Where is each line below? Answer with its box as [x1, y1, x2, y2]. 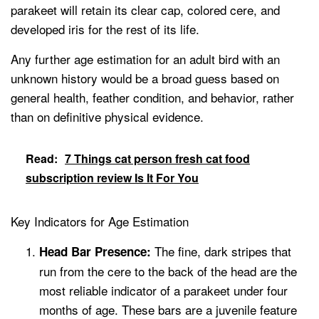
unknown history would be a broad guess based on [11, 69, 279, 88]
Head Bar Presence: [39, 243, 151, 261]
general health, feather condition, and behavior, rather [11, 88, 294, 107]
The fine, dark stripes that [151, 242, 291, 261]
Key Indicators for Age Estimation [11, 212, 189, 231]
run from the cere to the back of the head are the [39, 262, 297, 281]
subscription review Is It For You [26, 169, 199, 187]
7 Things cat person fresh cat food [65, 150, 250, 167]
